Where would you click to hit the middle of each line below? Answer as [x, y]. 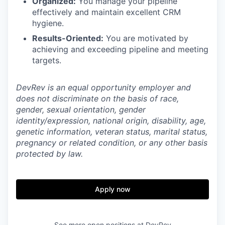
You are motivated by [146, 38]
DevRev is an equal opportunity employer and [103, 87]
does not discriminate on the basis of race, [97, 98]
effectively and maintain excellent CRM [106, 12]
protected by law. [49, 154]
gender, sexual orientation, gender [81, 109]
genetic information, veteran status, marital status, [112, 132]
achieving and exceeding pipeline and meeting [120, 49]
